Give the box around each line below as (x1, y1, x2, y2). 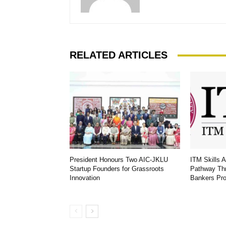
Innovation (70, 174, 100, 182)
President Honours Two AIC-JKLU (70, 156, 168, 164)
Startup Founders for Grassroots (70, 165, 164, 173)
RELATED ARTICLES (70, 49, 167, 61)
